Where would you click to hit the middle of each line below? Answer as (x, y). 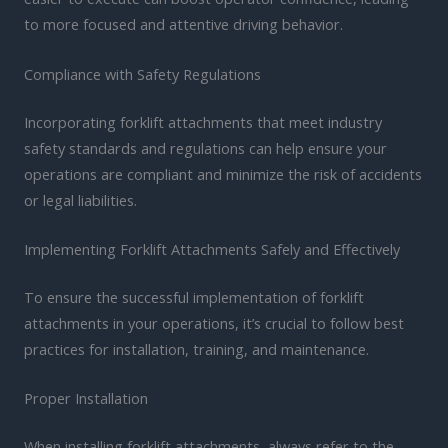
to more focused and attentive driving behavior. (183, 24)
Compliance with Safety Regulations (142, 73)
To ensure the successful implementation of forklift (194, 296)
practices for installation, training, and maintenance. (196, 348)
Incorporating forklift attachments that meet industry (203, 121)
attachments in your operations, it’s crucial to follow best (214, 322)
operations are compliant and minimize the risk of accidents (223, 173)
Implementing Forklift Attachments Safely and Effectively (212, 249)
